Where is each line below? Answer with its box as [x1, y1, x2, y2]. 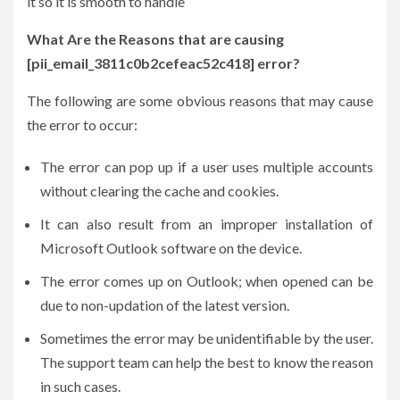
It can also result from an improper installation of [40, 214, 373, 232]
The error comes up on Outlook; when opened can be [40, 271, 373, 289]
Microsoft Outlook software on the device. [40, 238, 302, 256]
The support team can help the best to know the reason [40, 353, 373, 371]
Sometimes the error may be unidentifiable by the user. [40, 329, 373, 346]
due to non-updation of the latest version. [40, 296, 292, 313]
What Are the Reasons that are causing [27, 29, 284, 47]
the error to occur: [27, 115, 137, 133]
